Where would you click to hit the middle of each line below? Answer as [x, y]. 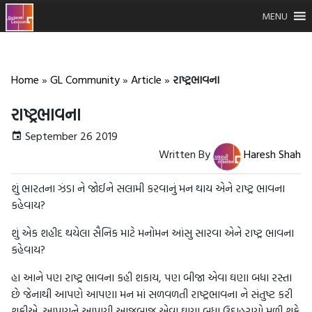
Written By [186, 154]
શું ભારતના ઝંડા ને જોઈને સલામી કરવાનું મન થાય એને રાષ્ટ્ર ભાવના [148, 188]
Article [146, 79]
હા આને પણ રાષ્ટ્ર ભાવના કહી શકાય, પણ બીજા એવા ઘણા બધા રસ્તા [151, 277]
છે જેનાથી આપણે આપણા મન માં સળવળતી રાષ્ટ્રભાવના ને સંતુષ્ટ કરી [152, 294]
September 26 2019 [70, 136]
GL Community [85, 79]
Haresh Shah [272, 154]
